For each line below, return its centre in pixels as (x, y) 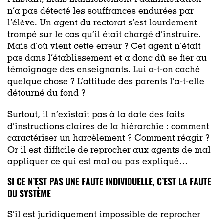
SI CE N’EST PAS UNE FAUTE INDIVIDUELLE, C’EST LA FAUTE (109, 181)
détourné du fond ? (46, 94)
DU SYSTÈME (29, 193)
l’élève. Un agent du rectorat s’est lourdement (102, 23)
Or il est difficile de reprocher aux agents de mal (109, 150)
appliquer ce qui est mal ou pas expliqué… (98, 162)
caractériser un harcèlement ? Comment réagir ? (109, 139)
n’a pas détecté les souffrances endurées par (100, 11)
